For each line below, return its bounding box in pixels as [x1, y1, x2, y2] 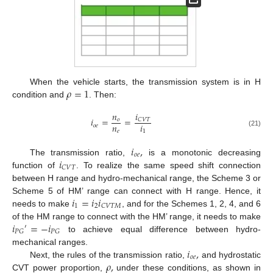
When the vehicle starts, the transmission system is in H [29, 77, 261, 87]
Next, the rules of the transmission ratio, [29, 249, 188, 260]
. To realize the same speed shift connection [76, 160, 261, 170]
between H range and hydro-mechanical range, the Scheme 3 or [12, 172, 261, 183]
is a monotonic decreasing [143, 147, 261, 157]
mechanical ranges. [12, 236, 88, 247]
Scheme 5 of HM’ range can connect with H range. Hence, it [12, 185, 261, 196]
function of [12, 160, 60, 170]
